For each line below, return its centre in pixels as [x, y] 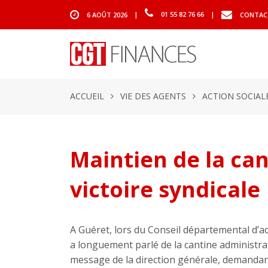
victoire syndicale [165, 189]
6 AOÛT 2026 [107, 14]
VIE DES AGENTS [153, 96]
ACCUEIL [87, 96]
